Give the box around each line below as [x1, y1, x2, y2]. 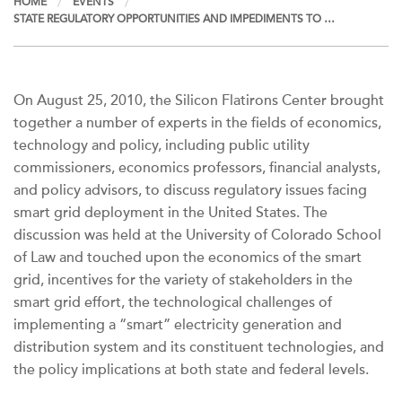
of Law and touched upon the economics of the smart [13, 249, 362, 267]
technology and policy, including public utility [13, 136, 310, 155]
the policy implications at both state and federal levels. [13, 361, 369, 380]
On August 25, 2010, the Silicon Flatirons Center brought [13, 92, 384, 110]
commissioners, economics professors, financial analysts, [13, 159, 380, 178]
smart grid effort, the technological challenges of [13, 293, 332, 312]
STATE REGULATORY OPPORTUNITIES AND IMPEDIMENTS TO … [13, 13, 335, 26]
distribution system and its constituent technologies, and [13, 338, 384, 357]
